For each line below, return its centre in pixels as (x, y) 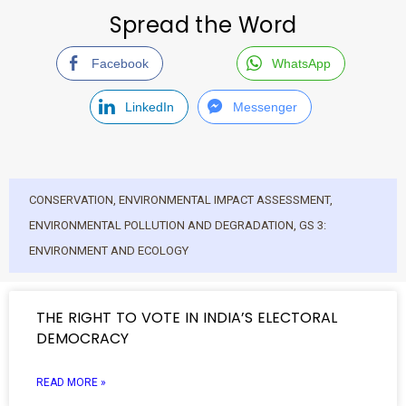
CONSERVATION (71, 200)
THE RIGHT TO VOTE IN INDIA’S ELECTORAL (187, 318)
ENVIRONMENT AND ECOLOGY (108, 251)
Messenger (266, 107)
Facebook (120, 63)
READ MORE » (71, 382)
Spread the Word (203, 25)
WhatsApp (302, 63)
